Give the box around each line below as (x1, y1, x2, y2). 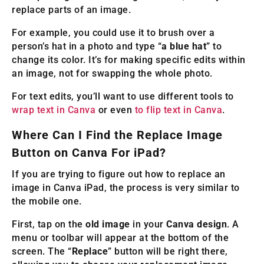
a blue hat (161, 41, 206, 52)
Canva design (166, 219, 227, 230)
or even (95, 104, 135, 116)
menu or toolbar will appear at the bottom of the (12, 232, 229, 244)
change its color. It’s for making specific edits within (12, 54, 246, 66)
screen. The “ (12, 246, 72, 258)
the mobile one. (12, 196, 82, 207)
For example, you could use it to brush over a (12, 27, 215, 39)
